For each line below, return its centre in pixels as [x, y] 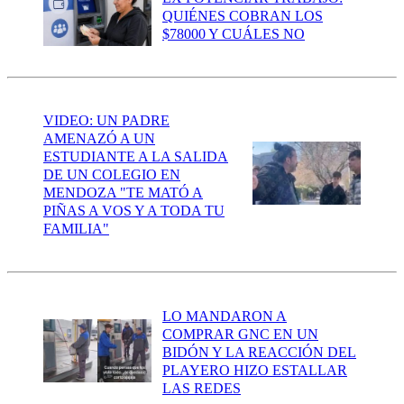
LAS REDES [202, 388]
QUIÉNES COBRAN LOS [243, 15]
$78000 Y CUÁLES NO [234, 33]
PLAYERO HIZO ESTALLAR [255, 370]
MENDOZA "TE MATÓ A [123, 193]
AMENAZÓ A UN [99, 139]
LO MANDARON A [225, 316]
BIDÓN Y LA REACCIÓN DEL [259, 352]
